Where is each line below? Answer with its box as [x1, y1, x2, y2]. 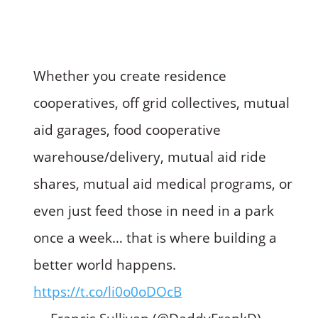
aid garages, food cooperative [33, 121, 221, 140]
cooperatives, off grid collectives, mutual [33, 94, 290, 113]
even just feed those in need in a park [33, 202, 275, 221]
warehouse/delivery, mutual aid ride [33, 148, 267, 167]
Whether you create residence [33, 67, 227, 86]
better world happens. [33, 256, 177, 275]
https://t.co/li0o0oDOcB [33, 283, 182, 302]
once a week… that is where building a [33, 229, 278, 248]
